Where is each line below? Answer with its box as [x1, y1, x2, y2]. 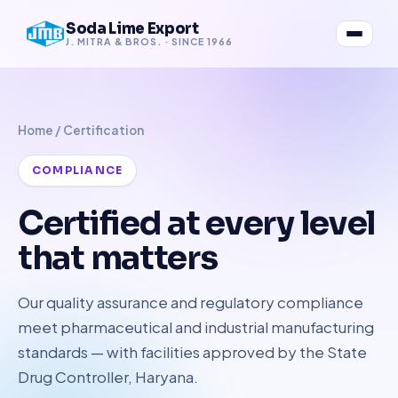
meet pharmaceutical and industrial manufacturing [18, 317, 374, 337]
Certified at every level [18, 203, 377, 244]
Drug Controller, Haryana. [18, 367, 198, 386]
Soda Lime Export [66, 19, 199, 38]
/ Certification [53, 123, 144, 138]
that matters [18, 237, 218, 279]
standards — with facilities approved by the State [18, 342, 367, 362]
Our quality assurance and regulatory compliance [18, 292, 363, 312]
